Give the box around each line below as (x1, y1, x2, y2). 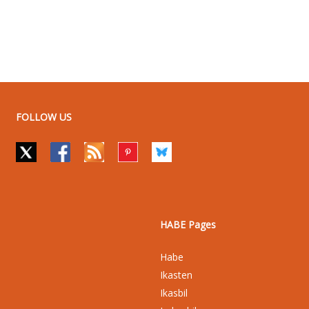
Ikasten (160, 268, 193, 281)
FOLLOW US (16, 110, 72, 123)
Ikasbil (160, 286, 188, 299)
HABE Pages (160, 218, 217, 231)
